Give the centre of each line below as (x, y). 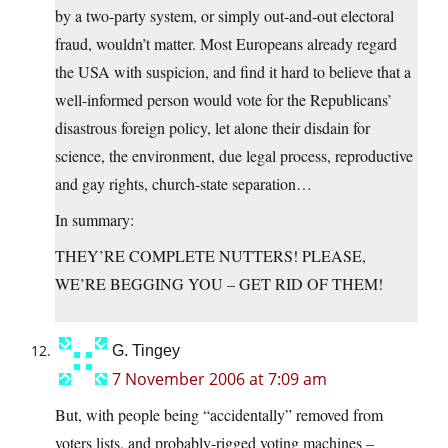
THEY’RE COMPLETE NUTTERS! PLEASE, (210, 256)
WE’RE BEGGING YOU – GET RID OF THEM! (219, 284)
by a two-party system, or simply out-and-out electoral (224, 16)
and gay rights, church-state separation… (183, 184)
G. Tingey (146, 351)
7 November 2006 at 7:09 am (219, 379)
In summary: (94, 220)
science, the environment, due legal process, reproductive (234, 156)
